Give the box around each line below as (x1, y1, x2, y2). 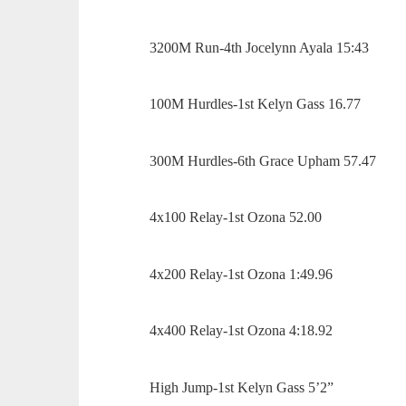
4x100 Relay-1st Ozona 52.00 (150, 209, 326, 226)
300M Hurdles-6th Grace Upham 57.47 (150, 152, 381, 169)
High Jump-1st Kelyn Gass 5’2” (150, 379, 338, 395)
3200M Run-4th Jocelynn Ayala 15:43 (150, 39, 373, 55)
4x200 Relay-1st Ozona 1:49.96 (150, 266, 337, 282)
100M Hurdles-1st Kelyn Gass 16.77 (150, 96, 365, 112)
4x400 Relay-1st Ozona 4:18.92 (150, 323, 337, 339)
